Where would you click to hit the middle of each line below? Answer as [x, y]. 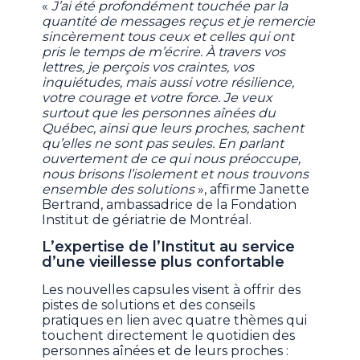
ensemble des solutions [119, 190]
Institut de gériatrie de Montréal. [147, 220]
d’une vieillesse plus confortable [164, 262]
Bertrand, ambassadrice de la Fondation [170, 205]
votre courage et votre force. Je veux [157, 98]
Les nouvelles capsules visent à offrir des [172, 290]
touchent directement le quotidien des [169, 336]
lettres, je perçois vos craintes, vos [148, 67]
